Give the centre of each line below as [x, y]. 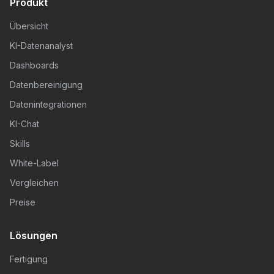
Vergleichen [34, 183]
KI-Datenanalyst [41, 46]
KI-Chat [24, 124]
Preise [23, 202]
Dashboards [34, 65]
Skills [20, 143]
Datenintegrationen [48, 104]
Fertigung [29, 259]
